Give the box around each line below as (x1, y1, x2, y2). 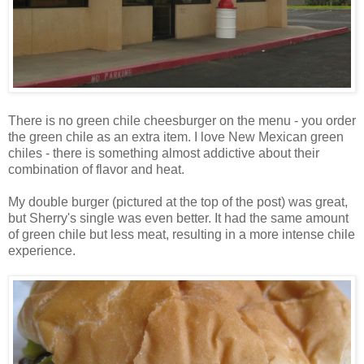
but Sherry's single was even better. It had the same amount (8, 210, 349, 225)
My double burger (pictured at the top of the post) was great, (8, 194, 348, 209)
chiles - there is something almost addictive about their (8, 145, 319, 160)
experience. (8, 243, 76, 258)
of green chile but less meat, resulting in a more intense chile (8, 227, 355, 241)
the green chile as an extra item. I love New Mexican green (8, 129, 344, 144)
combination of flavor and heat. (8, 162, 184, 176)
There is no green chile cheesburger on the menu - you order (8, 113, 356, 128)
